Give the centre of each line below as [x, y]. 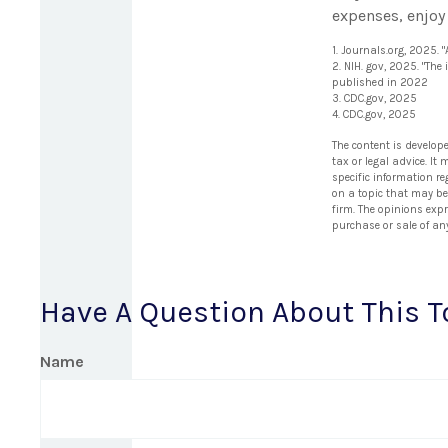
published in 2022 [380, 82]
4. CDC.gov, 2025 [374, 114]
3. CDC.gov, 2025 [374, 98]
